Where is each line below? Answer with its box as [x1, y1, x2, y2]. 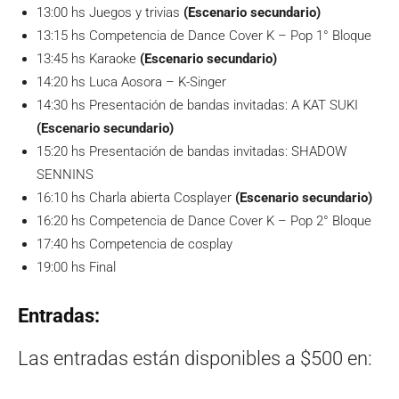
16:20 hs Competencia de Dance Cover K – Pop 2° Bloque [37, 212, 371, 229]
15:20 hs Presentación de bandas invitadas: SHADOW [37, 142, 346, 159]
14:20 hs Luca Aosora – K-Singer [37, 73, 226, 90]
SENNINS [37, 166, 94, 183]
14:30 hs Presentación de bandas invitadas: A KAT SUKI [37, 96, 358, 113]
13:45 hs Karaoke [37, 50, 140, 67]
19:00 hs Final [37, 258, 116, 275]
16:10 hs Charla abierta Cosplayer [37, 189, 235, 206]
